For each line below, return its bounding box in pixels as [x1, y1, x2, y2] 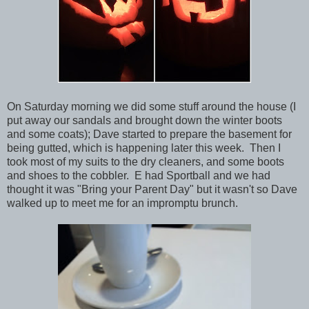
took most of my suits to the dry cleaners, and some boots [7, 155, 284, 168]
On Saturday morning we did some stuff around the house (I [7, 100, 296, 112]
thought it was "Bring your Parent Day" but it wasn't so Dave [7, 183, 297, 195]
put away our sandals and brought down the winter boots [7, 114, 282, 126]
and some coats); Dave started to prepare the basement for [7, 128, 292, 140]
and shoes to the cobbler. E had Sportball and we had [7, 169, 270, 181]
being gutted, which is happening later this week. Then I [7, 141, 281, 154]
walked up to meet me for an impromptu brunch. [7, 197, 243, 209]
